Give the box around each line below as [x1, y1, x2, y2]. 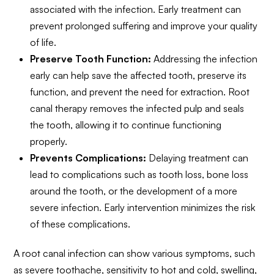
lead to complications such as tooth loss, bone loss [29, 168, 248, 181]
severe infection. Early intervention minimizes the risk [29, 201, 255, 214]
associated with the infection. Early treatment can [29, 3, 241, 16]
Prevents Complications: [29, 152, 146, 165]
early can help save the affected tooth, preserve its [29, 69, 246, 82]
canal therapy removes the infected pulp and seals [29, 102, 244, 115]
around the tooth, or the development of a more [29, 185, 237, 198]
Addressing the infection [150, 53, 257, 65]
